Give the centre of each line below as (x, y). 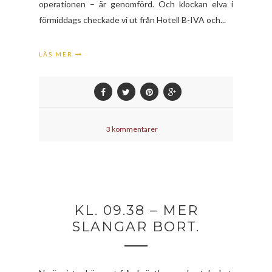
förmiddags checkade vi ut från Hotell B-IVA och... (132, 20)
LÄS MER (57, 54)
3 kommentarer (132, 129)
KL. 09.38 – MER (136, 211)
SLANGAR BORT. (136, 227)
